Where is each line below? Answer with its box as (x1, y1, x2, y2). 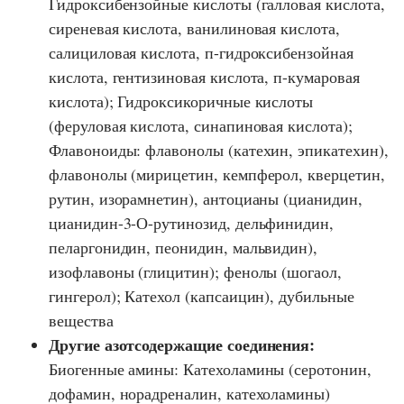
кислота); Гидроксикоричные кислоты (49, 90, 314, 113)
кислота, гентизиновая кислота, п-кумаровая (49, 66, 360, 88)
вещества (49, 309, 114, 332)
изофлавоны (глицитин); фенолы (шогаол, (49, 261, 342, 283)
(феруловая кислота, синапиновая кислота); (49, 115, 353, 137)
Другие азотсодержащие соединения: (49, 333, 316, 357)
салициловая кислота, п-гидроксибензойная (49, 41, 353, 64)
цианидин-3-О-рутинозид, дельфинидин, (49, 212, 335, 234)
